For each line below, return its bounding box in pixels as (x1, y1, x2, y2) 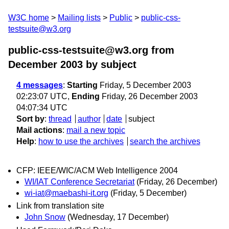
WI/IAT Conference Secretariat (25, 177, 134, 187)
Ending (72, 92, 100, 101)
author (77, 114, 101, 123)
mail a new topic (66, 126, 125, 134)
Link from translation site (16, 201, 104, 211)
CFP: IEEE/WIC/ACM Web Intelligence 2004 (16, 166, 178, 175)
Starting (67, 81, 98, 89)
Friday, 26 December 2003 (100, 92, 198, 101)
